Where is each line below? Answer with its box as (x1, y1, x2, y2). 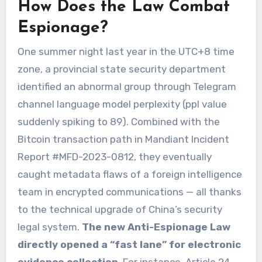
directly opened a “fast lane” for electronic (17, 238, 241, 250)
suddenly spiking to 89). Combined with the (17, 115, 220, 127)
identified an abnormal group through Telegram (17, 80, 236, 92)
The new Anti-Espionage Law (81, 220, 230, 233)
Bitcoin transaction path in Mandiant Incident (17, 133, 229, 145)
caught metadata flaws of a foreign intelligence (17, 168, 242, 180)
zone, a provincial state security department (17, 63, 226, 75)
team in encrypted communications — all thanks (17, 185, 242, 198)
